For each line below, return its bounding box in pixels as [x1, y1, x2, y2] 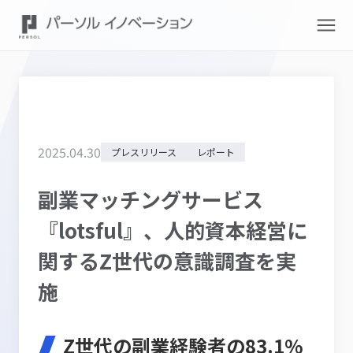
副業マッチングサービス [38, 184, 263, 214]
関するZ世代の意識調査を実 [38, 246, 296, 275]
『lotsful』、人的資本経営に [38, 215, 307, 244]
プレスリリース [111, 145, 176, 158]
